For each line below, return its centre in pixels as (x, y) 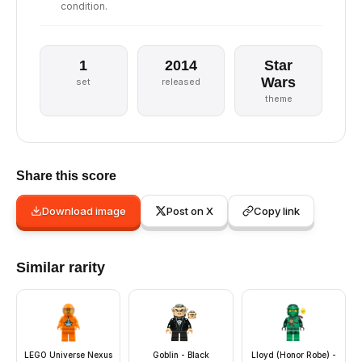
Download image (84, 211)
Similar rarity (61, 267)
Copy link (277, 211)
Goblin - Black (181, 355)
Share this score (66, 176)
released (181, 82)
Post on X (190, 211)
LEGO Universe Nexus (69, 355)
